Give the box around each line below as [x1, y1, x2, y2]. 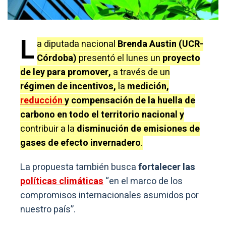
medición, [125, 80, 169, 94]
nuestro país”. [20, 203, 76, 217]
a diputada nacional [37, 37, 118, 51]
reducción [20, 94, 65, 108]
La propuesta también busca [20, 160, 136, 175]
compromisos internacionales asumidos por [20, 189, 199, 203]
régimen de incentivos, [20, 80, 118, 94]
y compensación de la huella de [65, 94, 195, 108]
